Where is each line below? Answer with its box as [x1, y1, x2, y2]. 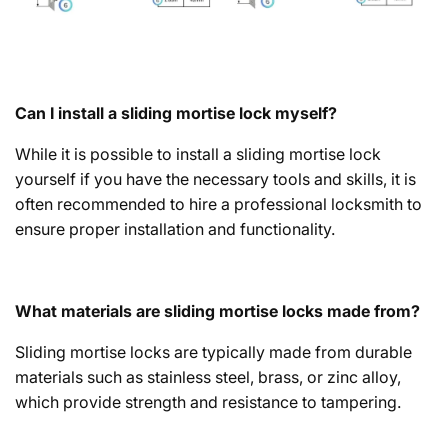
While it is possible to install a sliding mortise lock [15, 143, 381, 164]
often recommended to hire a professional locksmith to [15, 193, 422, 214]
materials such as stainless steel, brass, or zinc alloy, [15, 366, 401, 387]
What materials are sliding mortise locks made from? [15, 300, 420, 321]
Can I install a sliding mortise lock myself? [15, 102, 337, 123]
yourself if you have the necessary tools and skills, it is [15, 168, 416, 189]
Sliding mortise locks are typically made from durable [15, 341, 412, 362]
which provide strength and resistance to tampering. [15, 391, 401, 412]
